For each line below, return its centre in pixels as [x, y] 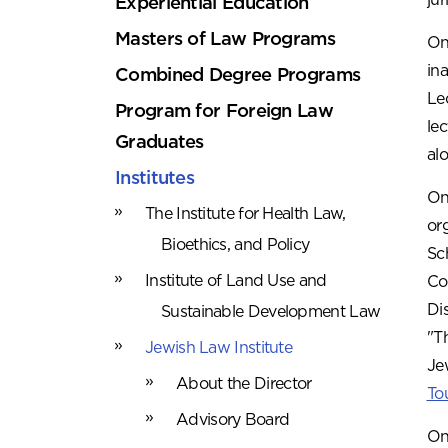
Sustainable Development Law [271, 311]
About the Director [244, 383]
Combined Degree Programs [238, 74]
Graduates [159, 141]
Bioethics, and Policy [235, 244]
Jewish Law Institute [218, 347]
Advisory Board [233, 419]
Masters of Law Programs [225, 38]
